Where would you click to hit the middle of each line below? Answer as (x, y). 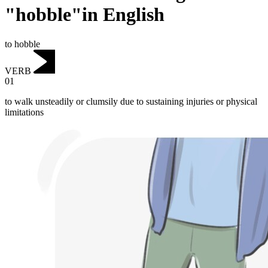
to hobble (22, 44)
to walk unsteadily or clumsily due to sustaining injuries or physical (131, 102)
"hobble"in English (85, 15)
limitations (24, 112)
